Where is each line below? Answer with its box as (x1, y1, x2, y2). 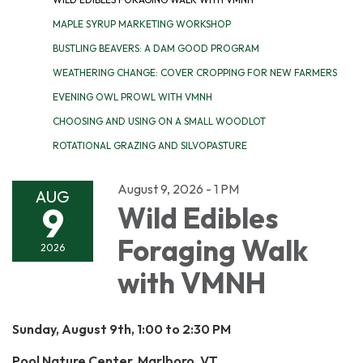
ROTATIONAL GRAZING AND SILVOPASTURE (53, 139, 247, 152)
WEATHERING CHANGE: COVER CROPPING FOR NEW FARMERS (53, 66, 337, 79)
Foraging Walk (117, 232, 308, 268)
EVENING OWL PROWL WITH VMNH (53, 90, 212, 103)
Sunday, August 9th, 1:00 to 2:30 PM (12, 320, 231, 337)
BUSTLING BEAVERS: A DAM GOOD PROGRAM (53, 41, 259, 54)
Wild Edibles (117, 199, 278, 236)
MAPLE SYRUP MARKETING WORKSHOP (53, 17, 231, 30)
